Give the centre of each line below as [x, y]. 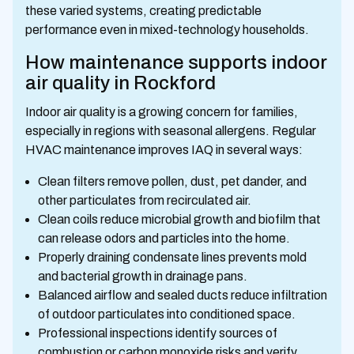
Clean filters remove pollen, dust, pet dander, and [172, 181]
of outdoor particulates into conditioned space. [167, 314]
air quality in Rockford [121, 83]
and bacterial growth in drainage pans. [143, 276]
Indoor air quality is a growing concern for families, [162, 112]
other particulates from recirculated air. [145, 200]
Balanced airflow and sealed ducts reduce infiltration [183, 295]
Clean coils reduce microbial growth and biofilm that [179, 219]
